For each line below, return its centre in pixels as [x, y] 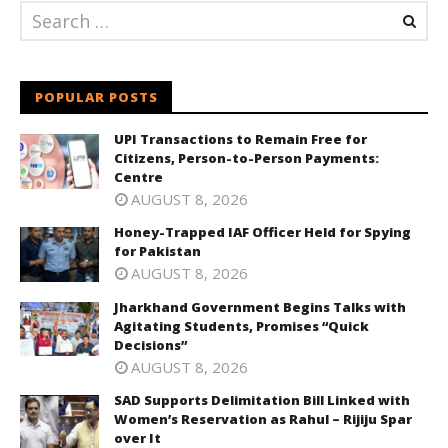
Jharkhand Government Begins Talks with [260, 306]
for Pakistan [157, 251]
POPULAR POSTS [96, 97]
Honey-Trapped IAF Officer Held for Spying [262, 232]
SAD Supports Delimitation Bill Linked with [262, 399]
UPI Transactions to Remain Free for [240, 139]
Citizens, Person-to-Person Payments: [246, 158]
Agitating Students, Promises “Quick [241, 325]
